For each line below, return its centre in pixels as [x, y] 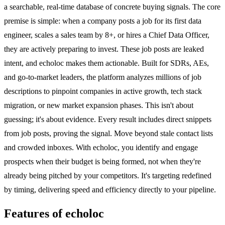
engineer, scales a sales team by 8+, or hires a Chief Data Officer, [107, 35]
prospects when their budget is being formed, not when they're [102, 161]
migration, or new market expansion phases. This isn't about [99, 105]
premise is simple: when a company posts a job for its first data [103, 21]
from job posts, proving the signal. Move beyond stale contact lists [108, 133]
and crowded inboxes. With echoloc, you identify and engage [101, 147]
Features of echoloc [54, 213]
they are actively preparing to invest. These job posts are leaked [104, 49]
